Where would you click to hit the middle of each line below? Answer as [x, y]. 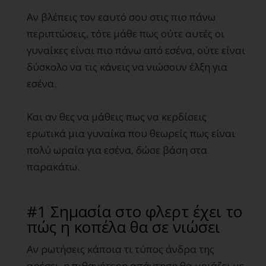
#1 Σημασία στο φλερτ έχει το [134, 211]
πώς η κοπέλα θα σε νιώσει [123, 227]
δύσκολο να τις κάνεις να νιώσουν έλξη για [127, 67]
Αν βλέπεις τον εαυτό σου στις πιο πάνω [121, 17]
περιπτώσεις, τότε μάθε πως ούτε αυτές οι [126, 34]
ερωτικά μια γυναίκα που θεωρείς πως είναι [131, 133]
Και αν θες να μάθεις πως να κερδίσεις [117, 117]
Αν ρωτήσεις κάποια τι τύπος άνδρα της [121, 249]
